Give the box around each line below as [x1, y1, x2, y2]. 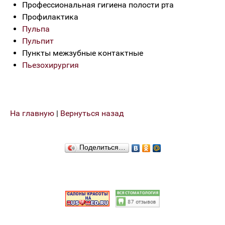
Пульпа [22, 24, 50, 34]
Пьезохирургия [22, 60, 79, 70]
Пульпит [22, 36, 54, 46]
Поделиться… [79, 143, 126, 151]
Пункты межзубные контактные [22, 48, 143, 58]
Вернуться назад [60, 108, 124, 118]
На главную [10, 108, 54, 118]
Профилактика [22, 12, 78, 22]
